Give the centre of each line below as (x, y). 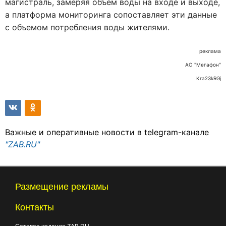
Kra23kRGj (209, 78)
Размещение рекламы (62, 186)
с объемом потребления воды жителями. (87, 27)
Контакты (35, 207)
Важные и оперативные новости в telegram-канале (107, 132)
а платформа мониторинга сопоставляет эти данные (111, 14)
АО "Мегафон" (203, 64)
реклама (210, 51)
